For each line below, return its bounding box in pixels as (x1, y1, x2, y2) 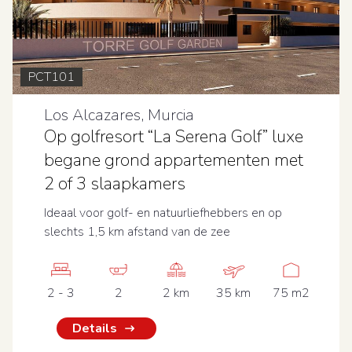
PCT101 (28, 68, 75, 86)
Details (72, 320, 117, 337)
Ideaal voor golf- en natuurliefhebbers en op (44, 204, 282, 222)
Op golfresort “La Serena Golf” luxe (44, 125, 303, 148)
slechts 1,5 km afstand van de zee (44, 223, 230, 240)
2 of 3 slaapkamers (44, 172, 185, 196)
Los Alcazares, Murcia (44, 104, 194, 126)
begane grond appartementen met (44, 148, 303, 172)
